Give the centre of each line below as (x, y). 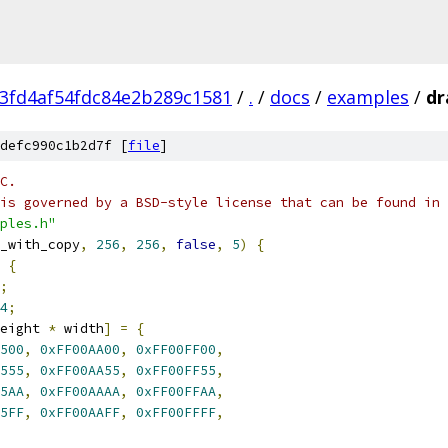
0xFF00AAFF (80, 412)
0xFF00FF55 (176, 370)
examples (368, 97)
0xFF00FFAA (176, 391)
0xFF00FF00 (176, 349)
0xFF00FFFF (176, 412)
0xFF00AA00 (80, 349)
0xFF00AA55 (80, 370)
